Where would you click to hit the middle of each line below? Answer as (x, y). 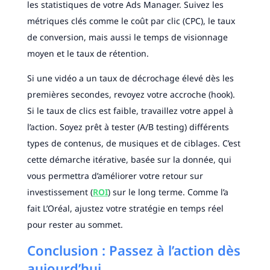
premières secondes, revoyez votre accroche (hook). (131, 95)
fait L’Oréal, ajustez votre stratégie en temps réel (125, 209)
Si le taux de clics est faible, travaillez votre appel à (130, 111)
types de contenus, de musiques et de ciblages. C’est (133, 143)
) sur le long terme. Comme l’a (168, 192)
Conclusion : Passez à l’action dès (133, 250)
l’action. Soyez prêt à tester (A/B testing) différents (128, 127)
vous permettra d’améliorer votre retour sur (115, 176)
